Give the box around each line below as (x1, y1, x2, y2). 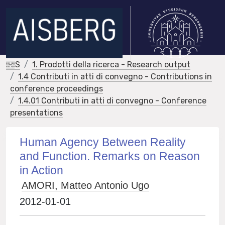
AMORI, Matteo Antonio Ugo (22, 180, 150, 191)
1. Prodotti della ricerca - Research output (32, 60, 190, 69)
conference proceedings (10, 84, 103, 93)
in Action (20, 164, 64, 177)
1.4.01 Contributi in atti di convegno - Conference (18, 96, 206, 105)
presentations (10, 108, 63, 118)
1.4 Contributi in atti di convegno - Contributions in (18, 72, 212, 81)
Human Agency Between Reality (20, 136, 186, 149)
